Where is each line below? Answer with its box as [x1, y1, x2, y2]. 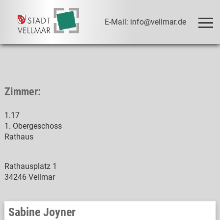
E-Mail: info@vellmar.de [105, 17, 187, 27]
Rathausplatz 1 [4, 162, 57, 171]
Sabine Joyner [8, 205, 76, 219]
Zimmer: [4, 85, 41, 98]
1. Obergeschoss [4, 121, 62, 131]
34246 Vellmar [4, 172, 55, 182]
